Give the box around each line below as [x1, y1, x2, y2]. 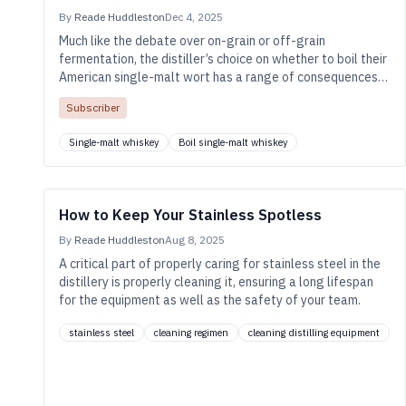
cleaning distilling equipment [248, 326, 380, 339]
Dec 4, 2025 [165, 10, 223, 24]
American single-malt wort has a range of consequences [59, 69, 378, 85]
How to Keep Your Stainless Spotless [59, 206, 322, 224]
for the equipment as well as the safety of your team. [59, 292, 361, 308]
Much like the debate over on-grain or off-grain [59, 33, 325, 49]
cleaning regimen [154, 326, 228, 339]
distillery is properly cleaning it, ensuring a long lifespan [59, 274, 373, 290]
